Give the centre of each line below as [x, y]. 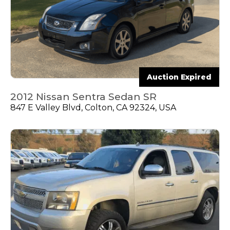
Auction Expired [179, 77]
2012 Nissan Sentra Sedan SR [83, 97]
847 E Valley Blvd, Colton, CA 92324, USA [93, 107]
